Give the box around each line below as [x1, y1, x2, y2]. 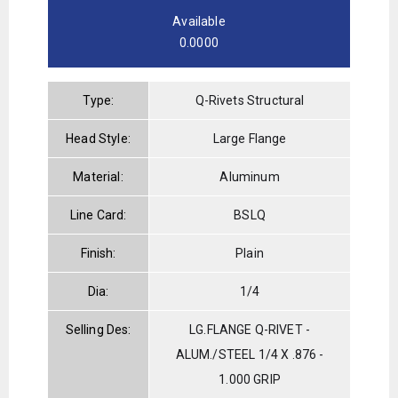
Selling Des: [65, 322, 131, 337]
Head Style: [66, 131, 131, 146]
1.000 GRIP [219, 371, 281, 386]
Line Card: [69, 207, 127, 222]
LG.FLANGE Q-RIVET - [189, 322, 311, 337]
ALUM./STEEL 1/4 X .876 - [175, 346, 324, 362]
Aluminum [219, 169, 280, 184]
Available [172, 13, 226, 28]
